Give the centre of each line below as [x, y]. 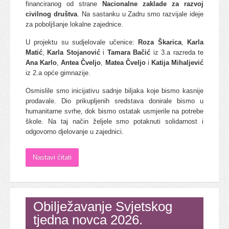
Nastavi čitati [52, 157]
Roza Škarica [160, 42]
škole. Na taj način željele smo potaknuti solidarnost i [114, 121]
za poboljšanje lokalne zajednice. [74, 24]
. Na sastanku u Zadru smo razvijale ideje [140, 14]
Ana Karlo [41, 62]
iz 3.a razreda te [177, 52]
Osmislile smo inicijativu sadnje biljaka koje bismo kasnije [114, 90]
